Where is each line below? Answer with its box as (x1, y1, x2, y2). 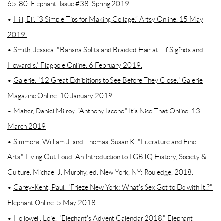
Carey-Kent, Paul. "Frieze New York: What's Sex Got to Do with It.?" (13, 184, 213, 192)
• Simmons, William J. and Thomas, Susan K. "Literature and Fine (7, 138, 196, 146)
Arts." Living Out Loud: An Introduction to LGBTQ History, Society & (7, 153, 206, 161)
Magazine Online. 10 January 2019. (7, 92, 114, 100)
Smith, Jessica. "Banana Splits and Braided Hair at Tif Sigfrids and (13, 46, 203, 54)
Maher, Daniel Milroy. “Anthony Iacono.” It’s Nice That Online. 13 (13, 107, 200, 115)
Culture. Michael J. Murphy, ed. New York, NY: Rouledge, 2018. (7, 168, 193, 177)
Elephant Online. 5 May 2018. (7, 199, 97, 207)
